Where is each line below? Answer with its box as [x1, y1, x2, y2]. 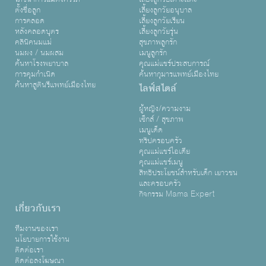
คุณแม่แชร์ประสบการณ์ [139, 57, 210, 70]
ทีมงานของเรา [15, 222, 58, 235]
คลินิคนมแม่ [15, 36, 52, 49]
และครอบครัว [139, 177, 181, 190]
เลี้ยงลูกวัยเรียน [139, 14, 185, 27]
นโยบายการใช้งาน [15, 233, 69, 246]
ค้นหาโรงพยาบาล [15, 57, 68, 70]
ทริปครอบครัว [139, 134, 182, 147]
